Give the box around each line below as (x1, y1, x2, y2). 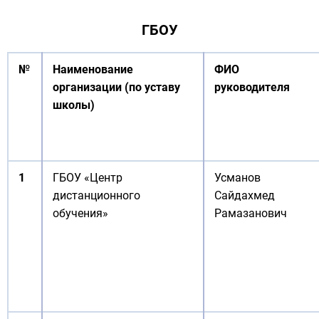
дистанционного (53, 189, 140, 202)
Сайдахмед (214, 189, 275, 202)
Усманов (214, 171, 261, 184)
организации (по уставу (53, 80, 180, 94)
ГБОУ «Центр (53, 171, 122, 184)
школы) (53, 98, 95, 112)
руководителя (214, 80, 290, 94)
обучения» (53, 206, 108, 220)
